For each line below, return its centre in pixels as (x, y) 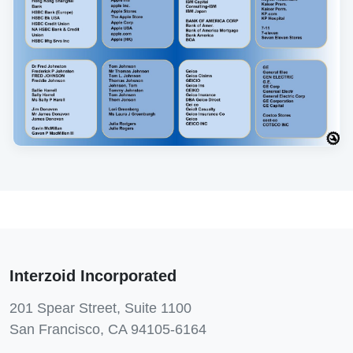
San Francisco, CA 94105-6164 (108, 329)
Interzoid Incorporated (93, 275)
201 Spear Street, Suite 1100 (100, 308)
